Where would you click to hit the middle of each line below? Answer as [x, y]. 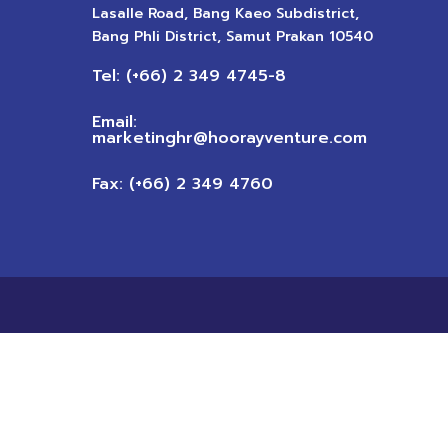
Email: [114, 122]
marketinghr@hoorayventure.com [229, 138]
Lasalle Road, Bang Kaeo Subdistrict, [225, 14]
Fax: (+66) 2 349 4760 [182, 184]
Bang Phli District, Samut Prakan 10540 [232, 37]
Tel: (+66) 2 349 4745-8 [188, 76]
